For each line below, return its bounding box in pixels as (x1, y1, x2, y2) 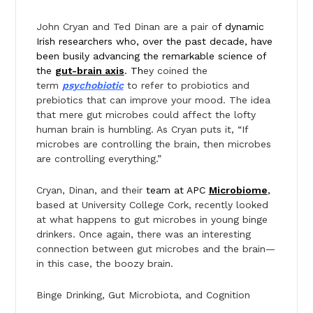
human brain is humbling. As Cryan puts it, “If (36, 123, 248, 135)
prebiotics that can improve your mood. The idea (36, 94, 270, 105)
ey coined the (143, 64, 208, 76)
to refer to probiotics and (123, 79, 249, 91)
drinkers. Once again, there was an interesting (36, 228, 251, 240)
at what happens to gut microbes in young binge (36, 213, 268, 225)
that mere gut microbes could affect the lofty (36, 108, 256, 120)
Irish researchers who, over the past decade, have (36, 35, 272, 47)
